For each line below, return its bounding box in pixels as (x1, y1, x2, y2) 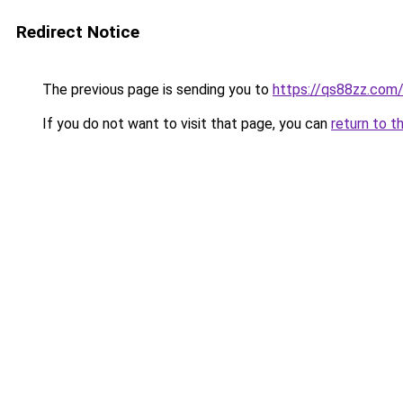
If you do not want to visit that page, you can (39, 115, 331, 132)
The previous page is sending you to (39, 81, 273, 98)
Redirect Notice (16, 22, 139, 42)
